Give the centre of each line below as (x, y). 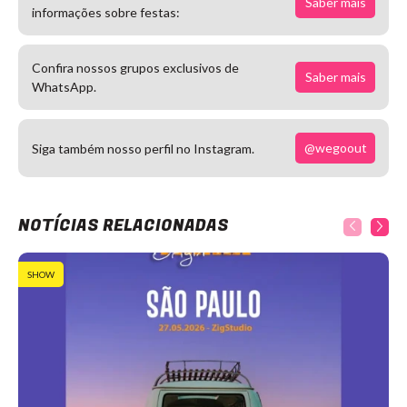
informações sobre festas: (106, 12)
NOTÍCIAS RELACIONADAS (124, 226)
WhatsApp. (64, 87)
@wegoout (335, 148)
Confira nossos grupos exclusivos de (135, 68)
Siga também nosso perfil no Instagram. (143, 148)
